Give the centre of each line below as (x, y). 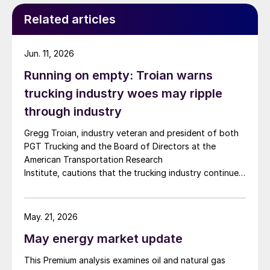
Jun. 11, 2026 (49, 54)
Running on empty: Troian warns (118, 76)
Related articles (70, 20)
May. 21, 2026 (51, 217)
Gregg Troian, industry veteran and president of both (131, 133)
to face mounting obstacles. (83, 186)
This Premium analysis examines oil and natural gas (125, 260)
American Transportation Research (93, 160)
